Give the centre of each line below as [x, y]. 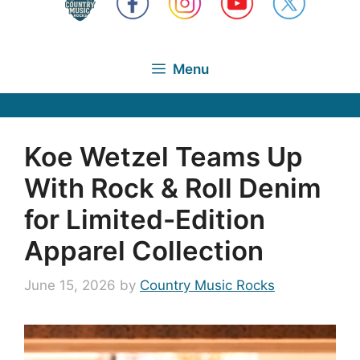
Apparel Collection [144, 250]
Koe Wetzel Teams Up [164, 156]
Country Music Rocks [207, 285]
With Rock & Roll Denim [173, 188]
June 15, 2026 [70, 285]
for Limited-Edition [145, 219]
